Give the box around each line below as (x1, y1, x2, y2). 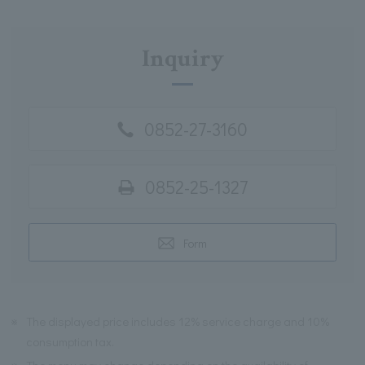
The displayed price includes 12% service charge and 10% (26, 313, 330, 329)
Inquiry (141, 43, 224, 76)
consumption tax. (26, 333, 115, 350)
